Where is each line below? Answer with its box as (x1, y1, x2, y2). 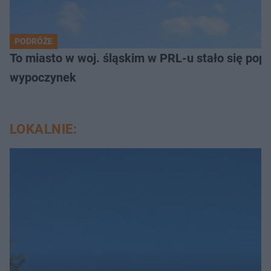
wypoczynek (10, 70, 76, 85)
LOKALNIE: (10, 121, 77, 137)
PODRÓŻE (15, 36, 53, 46)
